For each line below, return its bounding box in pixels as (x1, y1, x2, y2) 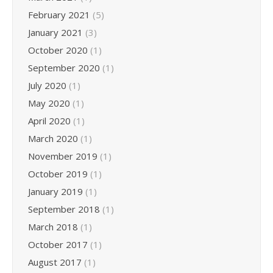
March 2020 (28, 132, 78, 144)
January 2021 (28, 26, 83, 38)
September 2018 (28, 202, 100, 215)
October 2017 (28, 238, 88, 250)
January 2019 (28, 185, 83, 197)
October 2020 (28, 43, 88, 56)
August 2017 (28, 255, 82, 268)
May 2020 (28, 96, 70, 109)
